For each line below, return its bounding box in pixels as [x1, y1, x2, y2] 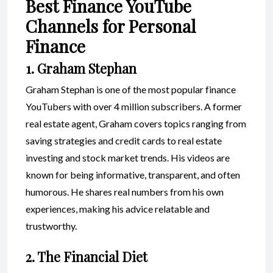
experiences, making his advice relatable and [26, 202, 210, 214]
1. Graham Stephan [26, 59, 136, 77]
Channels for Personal [26, 14, 196, 37]
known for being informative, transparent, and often [26, 168, 240, 180]
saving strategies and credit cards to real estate [26, 134, 222, 146]
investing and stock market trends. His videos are [26, 151, 230, 163]
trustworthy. [26, 219, 77, 232]
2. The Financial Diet [26, 247, 147, 265]
